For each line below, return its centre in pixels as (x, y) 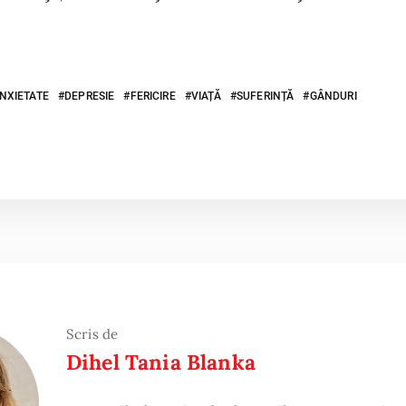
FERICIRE (153, 97)
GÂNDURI (333, 97)
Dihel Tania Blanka (161, 362)
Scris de (92, 334)
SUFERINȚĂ (265, 97)
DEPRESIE (90, 97)
